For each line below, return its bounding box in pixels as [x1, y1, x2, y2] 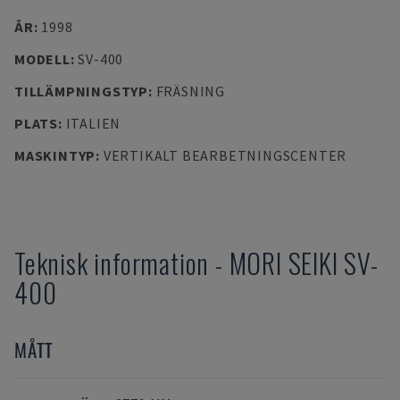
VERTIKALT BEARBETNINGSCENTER [103, 146, 347, 164]
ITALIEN [65, 114, 121, 132]
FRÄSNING [155, 82, 225, 100]
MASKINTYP [14, 146, 96, 164]
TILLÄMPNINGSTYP [14, 82, 148, 100]
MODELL [14, 50, 71, 68]
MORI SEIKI [229, 243, 338, 283]
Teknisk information [14, 243, 210, 283]
